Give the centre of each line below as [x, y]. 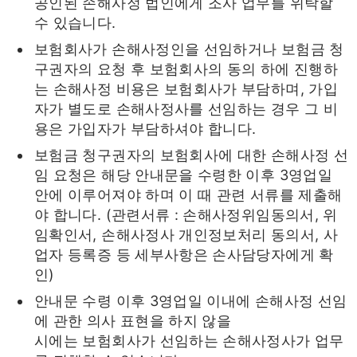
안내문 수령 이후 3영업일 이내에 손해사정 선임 [191, 300]
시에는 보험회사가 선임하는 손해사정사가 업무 [189, 340]
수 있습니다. [75, 22]
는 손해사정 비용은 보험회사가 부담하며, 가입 [186, 88]
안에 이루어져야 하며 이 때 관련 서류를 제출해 [188, 194]
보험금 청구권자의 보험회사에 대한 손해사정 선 [191, 155]
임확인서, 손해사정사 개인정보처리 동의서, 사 [186, 234]
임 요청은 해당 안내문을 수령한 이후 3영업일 [183, 175]
